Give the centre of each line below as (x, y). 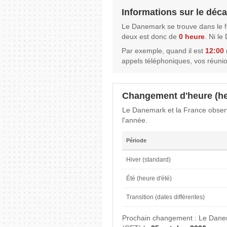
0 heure (192, 36)
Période (136, 140)
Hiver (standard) (148, 159)
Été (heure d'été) (149, 178)
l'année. (135, 120)
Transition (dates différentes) (165, 197)
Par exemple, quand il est (163, 50)
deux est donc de (150, 36)
